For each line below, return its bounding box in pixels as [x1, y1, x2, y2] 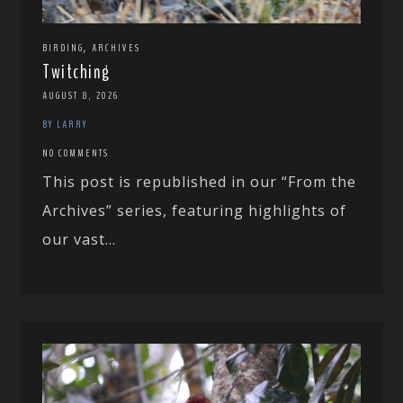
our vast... [42, 229, 117, 250]
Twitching [42, 58, 111, 86]
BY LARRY [42, 117, 88, 132]
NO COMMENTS [42, 146, 110, 161]
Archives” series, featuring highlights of [42, 201, 347, 221]
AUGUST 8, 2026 [42, 88, 120, 103]
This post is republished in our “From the [42, 172, 357, 193]
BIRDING [42, 40, 85, 56]
